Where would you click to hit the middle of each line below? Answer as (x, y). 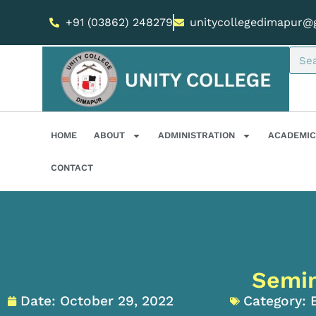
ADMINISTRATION (196, 135)
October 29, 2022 (117, 301)
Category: (275, 301)
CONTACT (72, 168)
